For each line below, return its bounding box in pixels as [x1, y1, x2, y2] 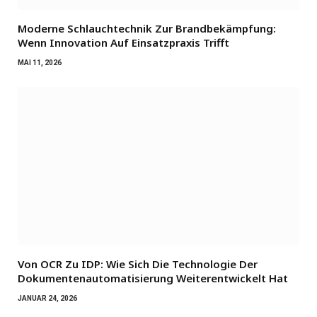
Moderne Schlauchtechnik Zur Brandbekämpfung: [18, 21, 276, 35]
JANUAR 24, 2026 [18, 294, 77, 302]
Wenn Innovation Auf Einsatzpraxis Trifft [18, 35, 229, 50]
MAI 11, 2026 [18, 58, 62, 67]
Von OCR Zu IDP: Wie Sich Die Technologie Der [18, 256, 258, 271]
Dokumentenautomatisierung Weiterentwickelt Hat [18, 270, 288, 285]
